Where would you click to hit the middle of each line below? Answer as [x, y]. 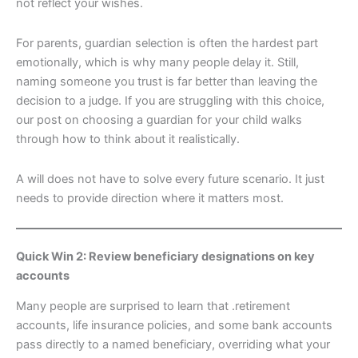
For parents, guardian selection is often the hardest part [167, 44]
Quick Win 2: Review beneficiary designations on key [165, 256]
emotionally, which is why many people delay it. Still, [157, 63]
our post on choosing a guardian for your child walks [159, 120]
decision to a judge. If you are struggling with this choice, [170, 101]
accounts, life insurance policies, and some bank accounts [174, 326]
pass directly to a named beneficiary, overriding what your [173, 345]
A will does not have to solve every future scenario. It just [170, 179]
